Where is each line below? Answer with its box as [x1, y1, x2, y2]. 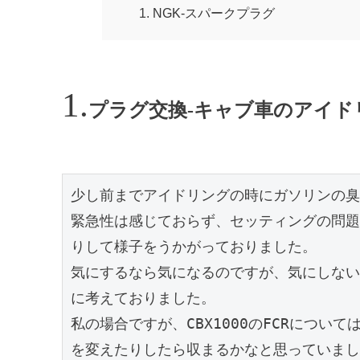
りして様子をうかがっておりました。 [70, 238, 317, 256]
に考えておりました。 [70, 289, 215, 307]
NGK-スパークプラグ [153, 6, 276, 20]
